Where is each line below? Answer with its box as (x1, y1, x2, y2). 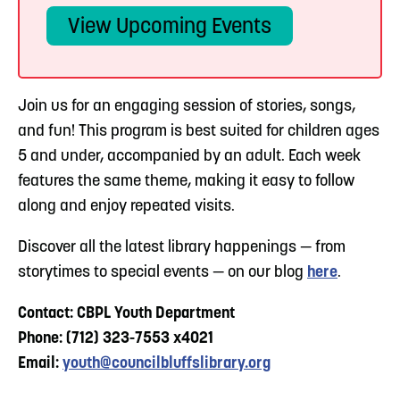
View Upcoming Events (68, 16, 271, 38)
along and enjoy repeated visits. (18, 197, 235, 215)
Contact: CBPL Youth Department (18, 304, 235, 322)
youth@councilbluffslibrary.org (62, 354, 271, 372)
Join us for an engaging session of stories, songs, (18, 97, 355, 115)
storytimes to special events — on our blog (18, 263, 307, 281)
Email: (18, 354, 62, 372)
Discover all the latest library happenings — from (18, 238, 346, 256)
